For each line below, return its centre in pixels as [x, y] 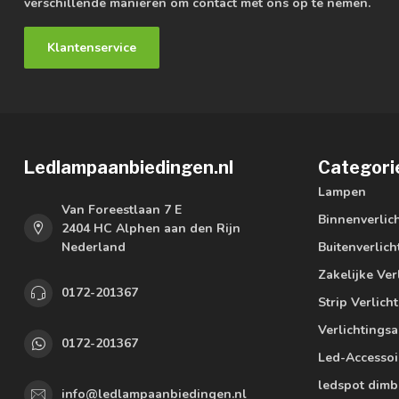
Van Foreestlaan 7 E [122, 209]
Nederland [94, 247]
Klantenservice [92, 47]
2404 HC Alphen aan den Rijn [151, 228]
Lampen [342, 191]
